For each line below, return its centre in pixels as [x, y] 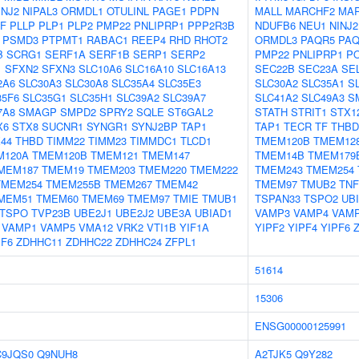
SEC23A [318, 69]
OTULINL [128, 11]
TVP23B [51, 213]
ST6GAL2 [190, 112]
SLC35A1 [323, 83]
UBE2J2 [135, 213]
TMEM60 [57, 198]
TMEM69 [103, 198]
